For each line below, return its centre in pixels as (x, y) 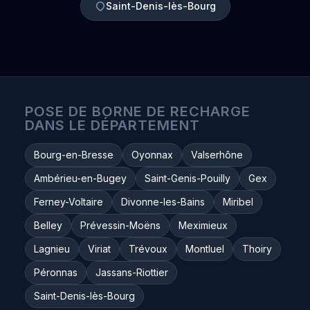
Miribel (238, 202)
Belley (48, 225)
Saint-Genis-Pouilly (188, 178)
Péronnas (56, 272)
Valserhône (217, 155)
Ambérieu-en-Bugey (80, 178)
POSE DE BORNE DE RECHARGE (138, 111)
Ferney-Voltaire (69, 202)
